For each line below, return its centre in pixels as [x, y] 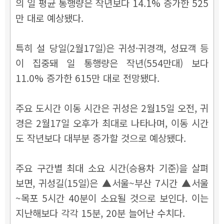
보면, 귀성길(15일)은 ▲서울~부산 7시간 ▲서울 [112, 182]
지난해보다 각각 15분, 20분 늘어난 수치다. [100, 212]
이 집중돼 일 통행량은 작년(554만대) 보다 [112, 62]
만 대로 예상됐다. [49, 17]
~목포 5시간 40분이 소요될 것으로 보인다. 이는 [112, 197]
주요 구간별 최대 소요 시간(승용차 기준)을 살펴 [112, 167]
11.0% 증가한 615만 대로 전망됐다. [87, 77]
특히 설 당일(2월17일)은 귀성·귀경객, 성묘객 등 [112, 47]
